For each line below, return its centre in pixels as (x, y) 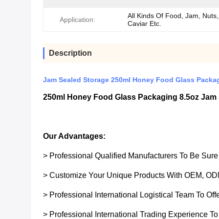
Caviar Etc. (144, 23)
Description (70, 53)
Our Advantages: (74, 136)
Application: (77, 20)
